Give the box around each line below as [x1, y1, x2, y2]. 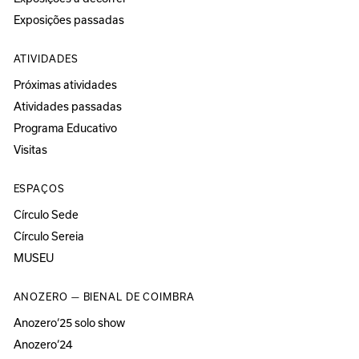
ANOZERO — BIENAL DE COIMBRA [13, 291, 195, 303]
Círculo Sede [13, 208, 79, 222]
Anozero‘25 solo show [13, 317, 125, 330]
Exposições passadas [13, 14, 124, 27]
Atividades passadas [13, 100, 122, 114]
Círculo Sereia [13, 230, 84, 244]
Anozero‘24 [13, 338, 72, 352]
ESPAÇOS [13, 183, 65, 195]
